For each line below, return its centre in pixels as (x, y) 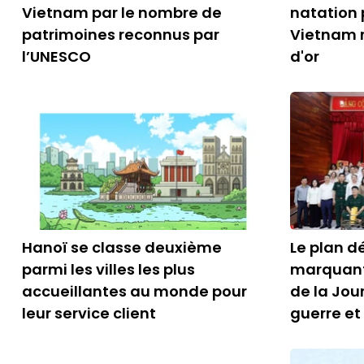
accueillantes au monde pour (134, 291)
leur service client (89, 313)
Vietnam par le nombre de (122, 13)
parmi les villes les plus (108, 269)
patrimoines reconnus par (121, 35)
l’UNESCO (56, 56)
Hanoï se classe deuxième (122, 247)
